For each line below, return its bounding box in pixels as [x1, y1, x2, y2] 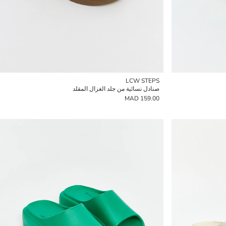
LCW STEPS [126, 77, 159, 85]
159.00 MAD [140, 94, 159, 102]
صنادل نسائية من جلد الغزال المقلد [73, 85, 159, 93]
